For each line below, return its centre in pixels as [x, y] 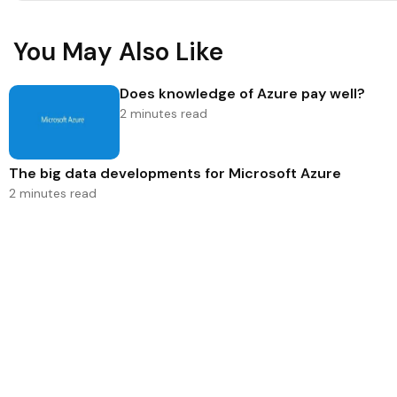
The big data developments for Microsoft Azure [175, 174]
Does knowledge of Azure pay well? [242, 93]
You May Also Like [118, 51]
